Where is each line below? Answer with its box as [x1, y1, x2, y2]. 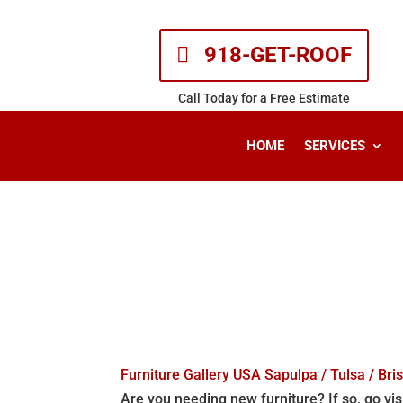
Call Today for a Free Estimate [178, 90, 351, 105]
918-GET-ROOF [204, 42, 353, 68]
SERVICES [303, 137, 365, 154]
